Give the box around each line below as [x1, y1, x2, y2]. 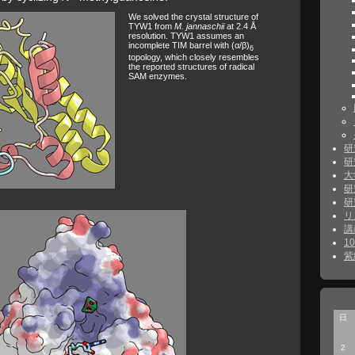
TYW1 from [128, 21, 174, 32]
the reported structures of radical [128, 62, 254, 72]
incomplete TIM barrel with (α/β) [128, 40, 250, 51]
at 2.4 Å [224, 21, 256, 32]
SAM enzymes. [128, 71, 187, 82]
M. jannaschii [174, 21, 224, 32]
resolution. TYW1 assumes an [128, 31, 244, 41]
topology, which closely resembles [128, 52, 259, 63]
